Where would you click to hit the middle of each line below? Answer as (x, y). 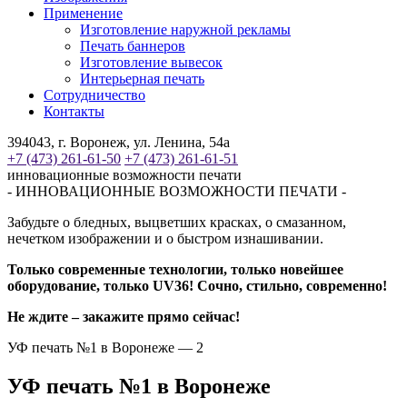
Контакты (74, 111)
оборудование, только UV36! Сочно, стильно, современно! (197, 286)
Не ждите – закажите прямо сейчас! (124, 317)
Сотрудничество (94, 95)
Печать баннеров (133, 46)
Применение (83, 13)
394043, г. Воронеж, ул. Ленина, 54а (119, 142)
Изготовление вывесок (151, 62)
